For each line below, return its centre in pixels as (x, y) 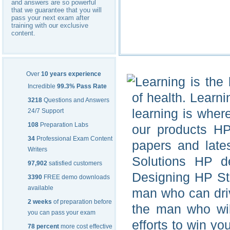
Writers (37, 150)
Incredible (42, 87)
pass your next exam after (50, 18)
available (41, 188)
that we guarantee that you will (56, 10)
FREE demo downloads (76, 177)
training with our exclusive (50, 26)
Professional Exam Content (74, 139)
